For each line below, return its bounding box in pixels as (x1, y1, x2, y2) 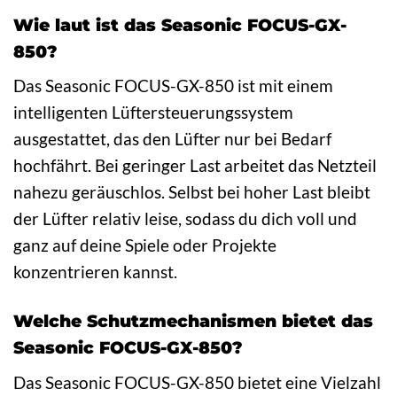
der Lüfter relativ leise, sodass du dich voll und (13, 208, 357, 230)
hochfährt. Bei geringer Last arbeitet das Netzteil (13, 155, 377, 176)
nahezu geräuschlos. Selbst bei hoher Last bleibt (13, 182, 370, 203)
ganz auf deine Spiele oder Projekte (13, 235, 276, 256)
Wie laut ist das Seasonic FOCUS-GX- (13, 13, 346, 35)
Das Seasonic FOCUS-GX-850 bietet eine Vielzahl (13, 371, 381, 393)
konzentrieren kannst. (13, 261, 177, 283)
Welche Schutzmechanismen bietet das (13, 310, 373, 332)
